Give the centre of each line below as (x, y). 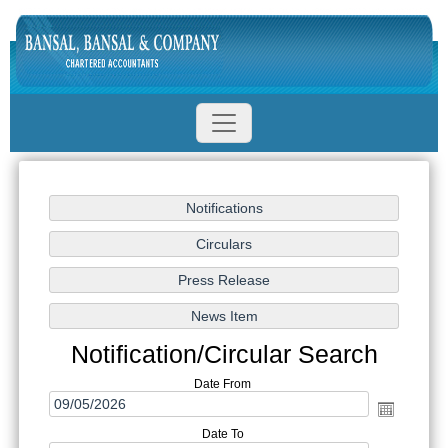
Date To (222, 434)
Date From (222, 383)
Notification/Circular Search (224, 353)
